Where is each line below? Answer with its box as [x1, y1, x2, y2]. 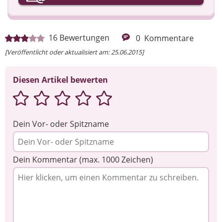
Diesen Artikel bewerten [13, 74, 108, 85]
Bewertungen [59, 32, 110, 43]
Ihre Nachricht [18, 26, 72, 38]
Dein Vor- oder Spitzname [13, 118, 109, 129]
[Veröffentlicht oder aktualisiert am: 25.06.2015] [5, 47, 144, 56]
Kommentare [144, 32, 194, 44]
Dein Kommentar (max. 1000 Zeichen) [13, 154, 153, 165]
